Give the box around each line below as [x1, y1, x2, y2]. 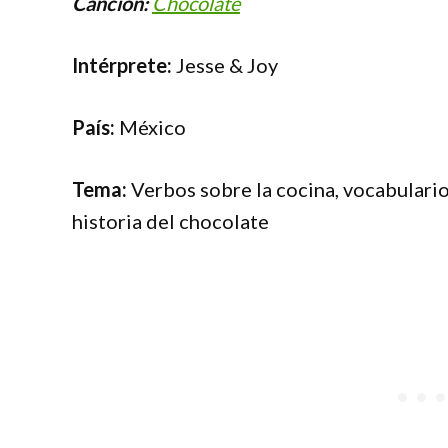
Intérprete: [72, 53, 172, 77]
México [115, 115, 186, 139]
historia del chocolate [72, 209, 269, 233]
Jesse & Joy [172, 53, 278, 77]
